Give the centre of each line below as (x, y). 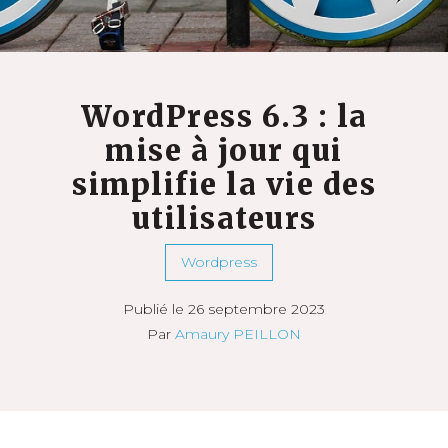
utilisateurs (224, 219)
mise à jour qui (224, 151)
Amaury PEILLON (238, 334)
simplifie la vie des (224, 185)
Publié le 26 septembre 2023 (224, 309)
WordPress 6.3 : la (224, 117)
